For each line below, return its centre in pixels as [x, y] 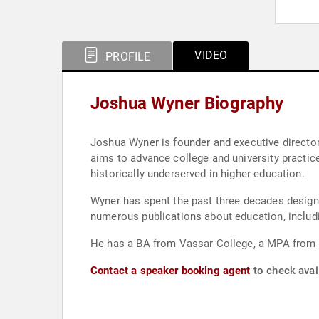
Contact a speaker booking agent [171, 271]
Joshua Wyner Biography [187, 103]
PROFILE [127, 57]
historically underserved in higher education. [198, 174]
